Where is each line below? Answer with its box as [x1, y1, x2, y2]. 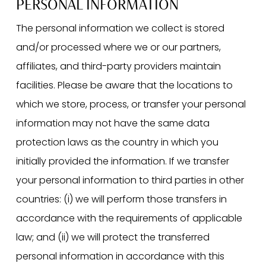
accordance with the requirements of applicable [15, 211, 242, 226]
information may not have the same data [15, 116, 210, 131]
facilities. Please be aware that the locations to [15, 78, 233, 93]
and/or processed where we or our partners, [15, 40, 221, 55]
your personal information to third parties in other [15, 173, 244, 188]
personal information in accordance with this [15, 249, 224, 264]
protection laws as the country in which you [15, 135, 218, 150]
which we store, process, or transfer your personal [15, 97, 246, 112]
